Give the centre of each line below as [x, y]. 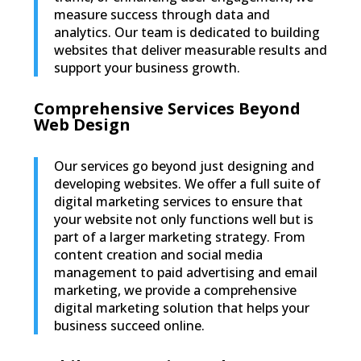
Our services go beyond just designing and [184, 166]
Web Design [82, 125]
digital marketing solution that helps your [181, 308]
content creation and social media [158, 255]
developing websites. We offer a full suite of [187, 184]
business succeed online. [129, 326]
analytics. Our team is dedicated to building [187, 33]
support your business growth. [147, 68]
